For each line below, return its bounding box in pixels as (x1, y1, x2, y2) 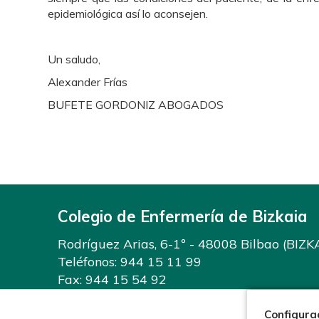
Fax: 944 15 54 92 (57, 271, 167, 288)
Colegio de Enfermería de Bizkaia (57, 206, 308, 226)
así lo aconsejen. (125, 6, 209, 21)
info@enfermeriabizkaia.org (57, 289, 224, 305)
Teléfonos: (57, 253, 120, 270)
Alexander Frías (48, 75, 128, 89)
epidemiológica (48, 6, 123, 21)
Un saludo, (48, 52, 101, 66)
